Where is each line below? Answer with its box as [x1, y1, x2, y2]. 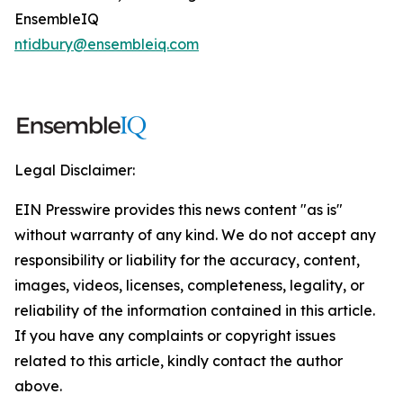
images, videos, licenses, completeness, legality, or [14, 276, 364, 294]
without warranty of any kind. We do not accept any [14, 226, 376, 244]
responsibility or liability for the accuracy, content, [14, 251, 360, 269]
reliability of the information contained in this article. [14, 301, 375, 319]
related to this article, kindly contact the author [14, 352, 343, 370]
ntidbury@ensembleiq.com [14, 35, 199, 53]
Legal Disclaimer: [14, 161, 135, 179]
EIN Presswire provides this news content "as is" [14, 201, 343, 219]
